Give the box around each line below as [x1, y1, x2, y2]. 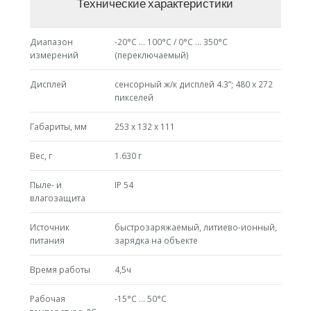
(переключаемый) [114, 49, 189, 62]
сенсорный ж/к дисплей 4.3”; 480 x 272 [114, 78, 273, 91]
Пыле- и [29, 179, 62, 192]
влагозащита [29, 192, 85, 205]
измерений [29, 49, 78, 62]
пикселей [114, 92, 153, 104]
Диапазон [29, 36, 73, 49]
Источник [29, 221, 69, 234]
